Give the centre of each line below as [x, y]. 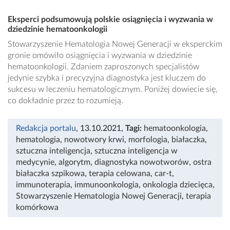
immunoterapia [43, 185]
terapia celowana [120, 174]
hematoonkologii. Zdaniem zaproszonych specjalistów [103, 67]
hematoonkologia [175, 129]
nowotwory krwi [94, 140]
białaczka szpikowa [50, 174]
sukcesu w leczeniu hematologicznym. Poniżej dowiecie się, [113, 90]
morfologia [148, 140]
